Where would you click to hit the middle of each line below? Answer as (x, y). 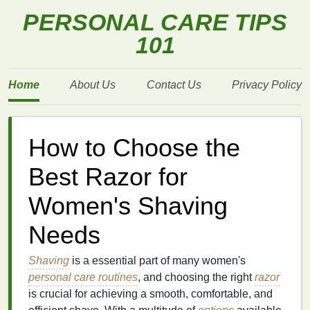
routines (118, 277)
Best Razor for (108, 177)
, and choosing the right (196, 277)
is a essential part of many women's (157, 261)
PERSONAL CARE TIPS (155, 22)
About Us (93, 85)
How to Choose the (134, 148)
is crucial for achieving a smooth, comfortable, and (151, 294)
